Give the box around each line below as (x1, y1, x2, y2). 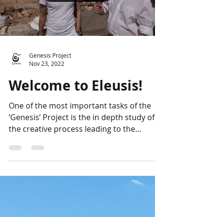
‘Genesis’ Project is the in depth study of (9, 112, 155, 123)
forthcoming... (9, 135, 60, 146)
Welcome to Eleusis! (9, 76, 142, 95)
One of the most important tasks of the (9, 100, 151, 111)
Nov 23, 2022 (29, 60, 64, 67)
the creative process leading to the (9, 124, 135, 134)
